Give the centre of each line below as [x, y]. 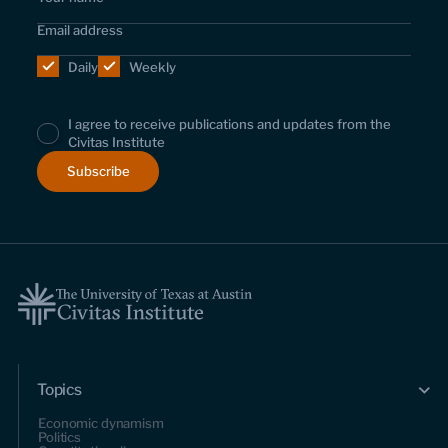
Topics [59, 390]
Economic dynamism [101, 422]
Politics [60, 436]
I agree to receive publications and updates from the [230, 124]
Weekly [153, 66]
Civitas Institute [117, 142]
